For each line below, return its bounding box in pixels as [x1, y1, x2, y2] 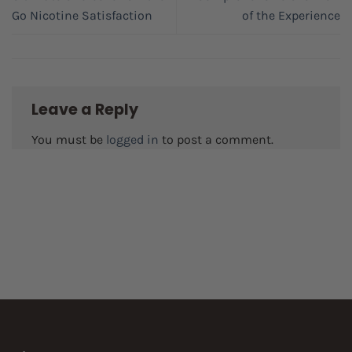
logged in [106, 131, 159, 147]
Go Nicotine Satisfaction [12, 8, 152, 24]
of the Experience [242, 8, 340, 24]
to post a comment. [159, 131, 273, 147]
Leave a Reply [31, 99, 141, 121]
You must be [31, 131, 106, 147]
